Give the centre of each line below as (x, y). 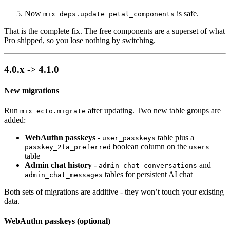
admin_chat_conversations (148, 166)
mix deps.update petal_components (109, 14)
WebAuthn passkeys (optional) (57, 221)
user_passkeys (129, 138)
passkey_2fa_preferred (68, 147)
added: (15, 120)
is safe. (187, 13)
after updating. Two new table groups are (153, 111)
